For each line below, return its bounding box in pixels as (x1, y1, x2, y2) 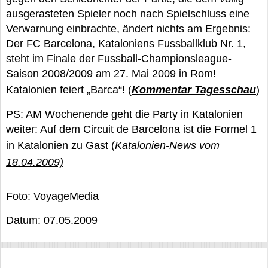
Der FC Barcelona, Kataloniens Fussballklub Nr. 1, (6, 38, 246, 50)
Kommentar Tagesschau (132, 84, 256, 96)
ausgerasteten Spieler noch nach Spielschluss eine (6, 8, 249, 20)
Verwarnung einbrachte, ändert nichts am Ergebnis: (6, 23, 251, 35)
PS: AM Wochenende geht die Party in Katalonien (6, 108, 243, 120)
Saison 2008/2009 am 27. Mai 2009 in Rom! (6, 68, 216, 80)
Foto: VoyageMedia (6, 190, 99, 202)
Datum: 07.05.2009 (6, 214, 98, 226)
